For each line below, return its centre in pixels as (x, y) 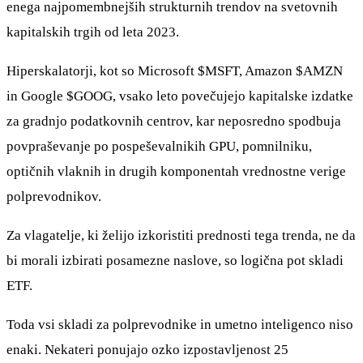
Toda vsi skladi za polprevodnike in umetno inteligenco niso (180, 325)
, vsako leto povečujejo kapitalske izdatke (233, 96)
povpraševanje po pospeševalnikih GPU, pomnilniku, (159, 147)
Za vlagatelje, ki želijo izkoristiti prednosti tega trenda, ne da (181, 236)
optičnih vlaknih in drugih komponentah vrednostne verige (176, 172)
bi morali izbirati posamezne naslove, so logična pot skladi (175, 261)
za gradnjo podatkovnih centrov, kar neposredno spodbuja (174, 122)
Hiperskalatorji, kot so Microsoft (102, 71)
